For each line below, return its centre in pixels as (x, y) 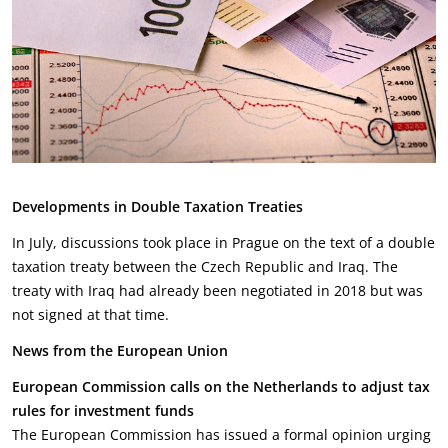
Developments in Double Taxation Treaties (157, 206)
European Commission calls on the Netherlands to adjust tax (221, 386)
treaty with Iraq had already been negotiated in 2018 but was (217, 290)
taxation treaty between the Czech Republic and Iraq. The (205, 266)
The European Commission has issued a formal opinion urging (221, 434)
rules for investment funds (103, 410)
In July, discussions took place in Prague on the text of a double (223, 242)
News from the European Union (120, 350)
